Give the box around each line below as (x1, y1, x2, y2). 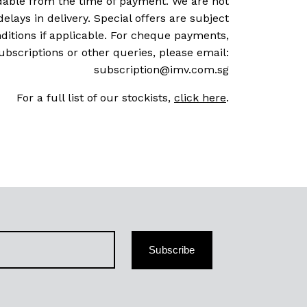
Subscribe (149, 244, 195, 256)
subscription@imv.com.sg (94, 63, 229, 77)
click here (174, 91, 226, 105)
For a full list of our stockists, (16, 91, 174, 105)
